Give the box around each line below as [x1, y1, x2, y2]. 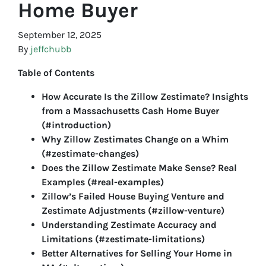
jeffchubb [30, 43, 71, 55]
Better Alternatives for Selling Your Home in [42, 248, 232, 259]
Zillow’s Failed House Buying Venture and [42, 191, 224, 202]
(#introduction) [42, 119, 111, 131]
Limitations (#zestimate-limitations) [42, 233, 205, 245]
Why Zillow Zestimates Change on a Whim [42, 134, 229, 145]
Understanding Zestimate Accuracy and [42, 219, 217, 231]
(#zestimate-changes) [42, 148, 139, 160]
